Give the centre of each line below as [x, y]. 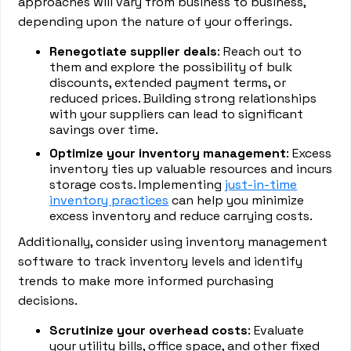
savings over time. [104, 130]
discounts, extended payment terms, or [168, 83]
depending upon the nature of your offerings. [156, 22]
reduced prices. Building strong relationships [183, 98]
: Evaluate [276, 330]
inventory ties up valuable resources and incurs [191, 169]
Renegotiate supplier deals [134, 51]
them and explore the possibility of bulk [171, 67]
